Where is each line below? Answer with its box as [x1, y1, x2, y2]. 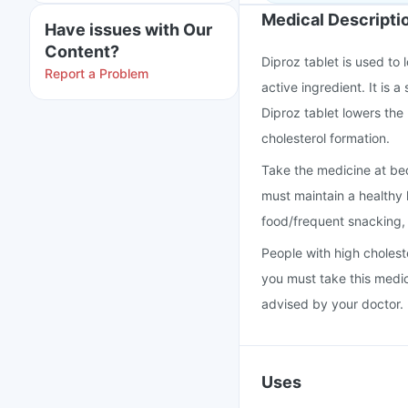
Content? [45, 42, 119, 61]
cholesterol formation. [261, 130, 390, 146]
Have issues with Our [45, 20, 212, 39]
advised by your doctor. [261, 296, 403, 311]
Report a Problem [45, 66, 148, 81]
